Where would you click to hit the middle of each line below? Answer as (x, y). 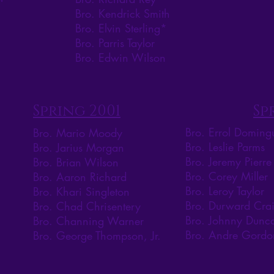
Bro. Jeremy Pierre (228, 162)
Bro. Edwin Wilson (120, 58)
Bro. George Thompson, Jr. (97, 236)
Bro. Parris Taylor (115, 43)
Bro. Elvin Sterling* (121, 28)
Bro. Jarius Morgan (79, 148)
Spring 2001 (77, 112)
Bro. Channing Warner (88, 221)
